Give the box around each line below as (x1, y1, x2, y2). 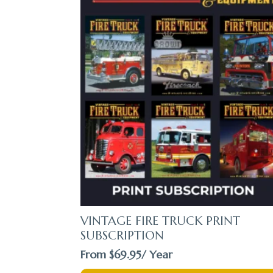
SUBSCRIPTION (80, 228, 164, 244)
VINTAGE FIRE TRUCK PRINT (80, 213, 240, 229)
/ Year (141, 247, 172, 262)
